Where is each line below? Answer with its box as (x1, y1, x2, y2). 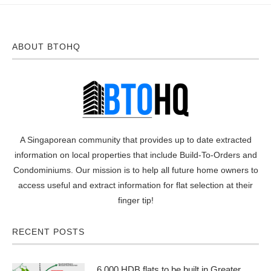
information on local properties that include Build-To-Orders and (14, 150, 257, 160)
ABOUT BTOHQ (12, 42, 80, 51)
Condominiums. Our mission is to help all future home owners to (13, 165, 258, 175)
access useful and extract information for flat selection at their (18, 180, 253, 190)
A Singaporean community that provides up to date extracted (19, 135, 252, 145)
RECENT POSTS (12, 227, 85, 237)
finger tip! (117, 195, 154, 205)
